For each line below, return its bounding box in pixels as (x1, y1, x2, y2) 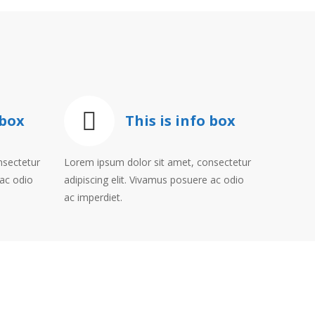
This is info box (125, 111, 236, 130)
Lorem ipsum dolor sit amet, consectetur (64, 155, 251, 169)
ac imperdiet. (64, 191, 122, 204)
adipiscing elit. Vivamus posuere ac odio (64, 173, 244, 186)
